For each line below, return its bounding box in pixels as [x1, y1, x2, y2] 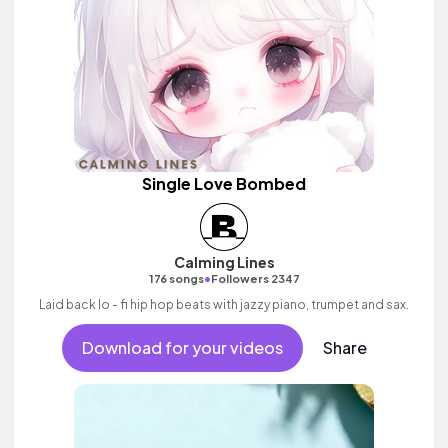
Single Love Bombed [142, 173, 306, 194]
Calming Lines [173, 253, 275, 271]
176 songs [148, 272, 204, 285]
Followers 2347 [210, 272, 300, 285]
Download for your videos [81, 337, 283, 358]
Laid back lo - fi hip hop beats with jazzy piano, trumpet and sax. [39, 297, 409, 312]
